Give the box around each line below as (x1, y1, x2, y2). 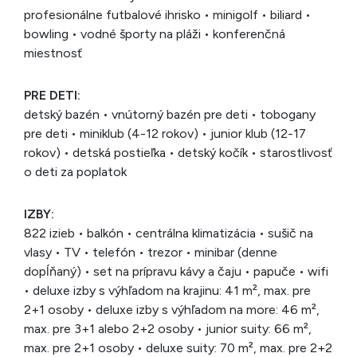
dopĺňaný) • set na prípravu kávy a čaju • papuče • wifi (24, 264, 328, 279)
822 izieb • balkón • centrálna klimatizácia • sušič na (24, 226, 313, 241)
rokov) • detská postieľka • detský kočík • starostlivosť (24, 145, 332, 160)
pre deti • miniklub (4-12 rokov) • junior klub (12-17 (24, 126, 306, 141)
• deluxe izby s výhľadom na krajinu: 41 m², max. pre (24, 283, 311, 298)
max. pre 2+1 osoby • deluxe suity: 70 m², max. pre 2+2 (24, 340, 332, 355)
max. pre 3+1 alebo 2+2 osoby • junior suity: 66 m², (24, 321, 312, 336)
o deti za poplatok (24, 164, 127, 179)
